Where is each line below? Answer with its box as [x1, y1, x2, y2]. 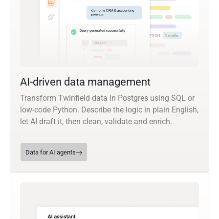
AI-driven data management [20, 76, 151, 88]
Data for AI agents [25, 149, 76, 156]
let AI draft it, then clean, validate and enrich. [20, 117, 172, 127]
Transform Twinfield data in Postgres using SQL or [20, 93, 195, 103]
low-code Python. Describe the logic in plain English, [20, 105, 198, 115]
